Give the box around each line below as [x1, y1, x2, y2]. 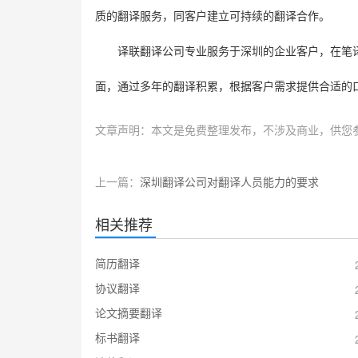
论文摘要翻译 [94, 304, 162, 320]
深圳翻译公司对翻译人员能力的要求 [139, 173, 319, 189]
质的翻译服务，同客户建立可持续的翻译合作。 [94, 10, 330, 22]
